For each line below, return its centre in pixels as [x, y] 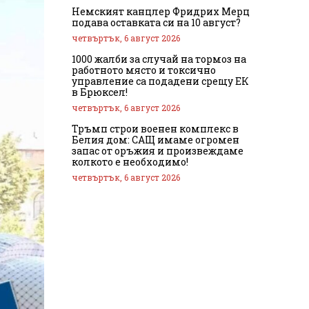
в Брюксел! [100, 92]
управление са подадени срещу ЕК [160, 81]
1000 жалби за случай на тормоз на [159, 59]
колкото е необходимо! [130, 161]
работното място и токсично [144, 70]
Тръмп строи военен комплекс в [155, 128]
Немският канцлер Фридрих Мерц [161, 11]
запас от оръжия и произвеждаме [158, 150]
